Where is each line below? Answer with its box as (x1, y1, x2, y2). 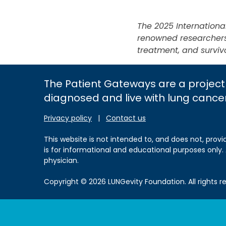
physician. (44, 155, 79, 165)
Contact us (106, 113, 146, 123)
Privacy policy (44, 113, 92, 123)
